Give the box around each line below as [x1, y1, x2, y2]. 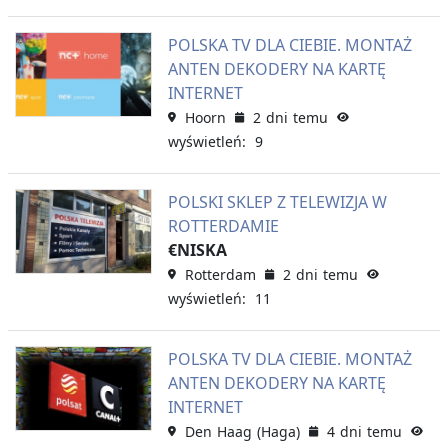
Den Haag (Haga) [184, 421, 300, 441]
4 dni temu [326, 421, 402, 441]
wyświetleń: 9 [167, 131, 263, 151]
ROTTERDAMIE [167, 214, 279, 237]
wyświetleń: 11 [167, 288, 271, 308]
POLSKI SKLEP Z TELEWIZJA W [167, 190, 387, 213]
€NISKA [167, 238, 227, 261]
